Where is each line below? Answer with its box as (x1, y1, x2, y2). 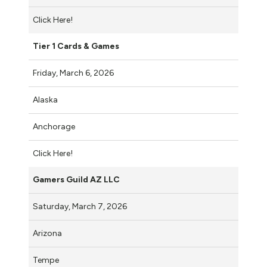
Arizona (33, 228, 62, 238)
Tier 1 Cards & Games (33, 41, 119, 51)
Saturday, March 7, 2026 (33, 201, 129, 212)
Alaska (33, 94, 58, 105)
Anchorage (33, 121, 75, 132)
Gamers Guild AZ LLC (33, 174, 120, 185)
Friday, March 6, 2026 (33, 67, 116, 78)
